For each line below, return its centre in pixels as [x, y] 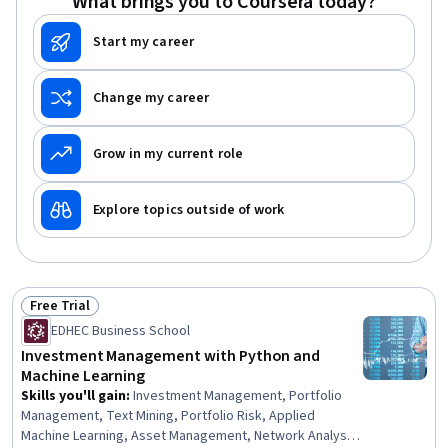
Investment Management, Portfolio [237, 396]
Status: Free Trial [87, 316]
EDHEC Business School [120, 331]
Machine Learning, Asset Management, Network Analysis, [191, 436]
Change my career [151, 98]
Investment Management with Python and [171, 356]
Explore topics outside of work [189, 210]
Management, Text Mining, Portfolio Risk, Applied [168, 416]
